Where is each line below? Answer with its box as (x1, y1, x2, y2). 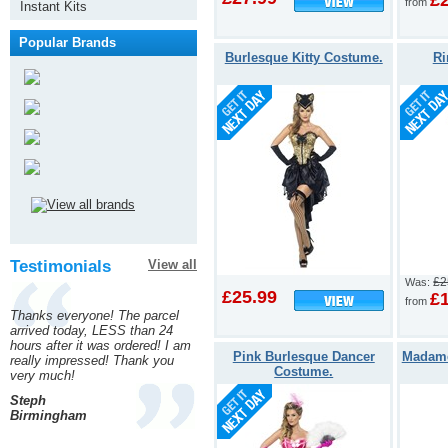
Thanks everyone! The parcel (10, 308, 179, 323)
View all (148, 257, 197, 272)
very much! (10, 368, 75, 383)
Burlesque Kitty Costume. (224, 49, 383, 65)
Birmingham (10, 408, 87, 423)
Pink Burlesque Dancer (232, 348, 375, 364)
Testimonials (10, 257, 111, 276)
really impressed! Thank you (10, 353, 174, 368)
